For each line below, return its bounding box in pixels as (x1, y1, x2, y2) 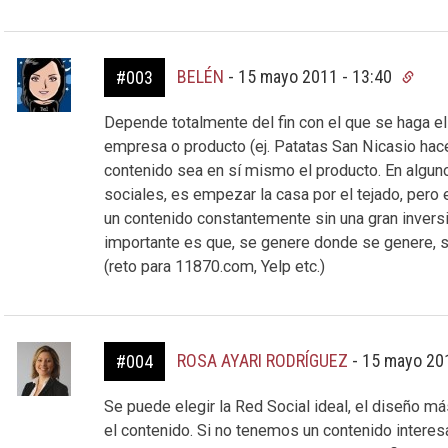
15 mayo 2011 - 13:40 (237, 66, 396, 87)
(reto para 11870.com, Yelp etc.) (103, 257, 325, 276)
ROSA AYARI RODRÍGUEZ (176, 350, 348, 371)
